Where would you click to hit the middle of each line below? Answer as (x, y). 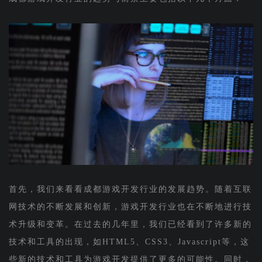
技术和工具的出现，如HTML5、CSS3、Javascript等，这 (129, 242)
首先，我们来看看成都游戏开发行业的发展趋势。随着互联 (130, 189)
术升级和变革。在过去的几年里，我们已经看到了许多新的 (130, 224)
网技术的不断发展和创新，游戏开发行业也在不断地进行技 (130, 206)
